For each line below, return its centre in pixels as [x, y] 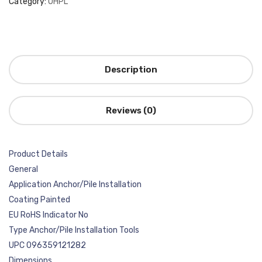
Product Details [38, 154]
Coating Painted [39, 200]
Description [131, 70]
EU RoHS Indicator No [49, 215]
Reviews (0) [131, 111]
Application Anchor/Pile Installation [75, 185]
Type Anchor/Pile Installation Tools [74, 230]
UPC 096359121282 [47, 245]
